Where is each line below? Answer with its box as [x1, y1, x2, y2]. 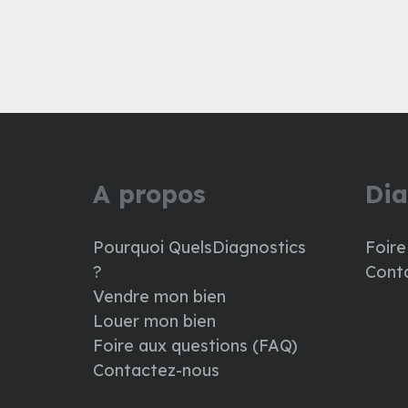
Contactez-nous [93, 360, 219, 382]
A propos [93, 178, 206, 210]
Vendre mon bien [93, 286, 226, 308]
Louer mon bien [93, 311, 216, 332]
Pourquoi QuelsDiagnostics [93, 237, 306, 259]
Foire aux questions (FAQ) [93, 335, 298, 357]
